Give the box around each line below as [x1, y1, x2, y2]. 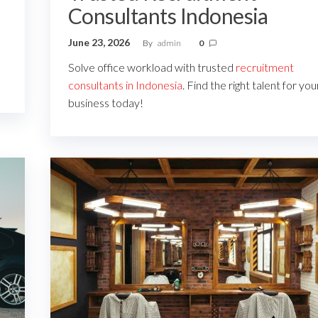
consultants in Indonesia [67, 78, 182, 92]
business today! [67, 96, 143, 110]
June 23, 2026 [67, 36, 132, 49]
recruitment [235, 60, 294, 75]
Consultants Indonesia [67, 3, 268, 29]
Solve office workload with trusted [67, 60, 236, 75]
